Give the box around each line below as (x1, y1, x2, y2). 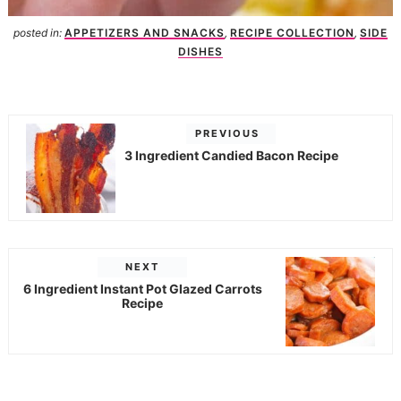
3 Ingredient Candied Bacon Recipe (124, 147, 338, 163)
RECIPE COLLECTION (230, 26, 354, 40)
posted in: (13, 26, 64, 40)
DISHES (178, 45, 223, 59)
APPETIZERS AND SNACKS (64, 26, 225, 40)
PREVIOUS (195, 126, 260, 140)
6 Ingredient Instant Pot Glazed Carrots (22, 280, 262, 296)
